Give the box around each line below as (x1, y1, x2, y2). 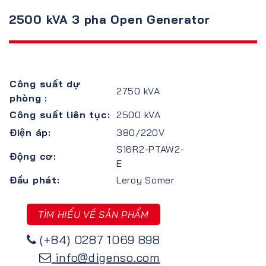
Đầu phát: (9, 173, 60, 186)
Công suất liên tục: (9, 108, 110, 121)
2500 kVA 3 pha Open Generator (9, 11, 210, 27)
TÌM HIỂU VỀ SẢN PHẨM (37, 208, 149, 220)
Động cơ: (9, 150, 56, 162)
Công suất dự (9, 77, 81, 90)
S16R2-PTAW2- (116, 142, 185, 155)
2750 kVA (116, 84, 160, 97)
